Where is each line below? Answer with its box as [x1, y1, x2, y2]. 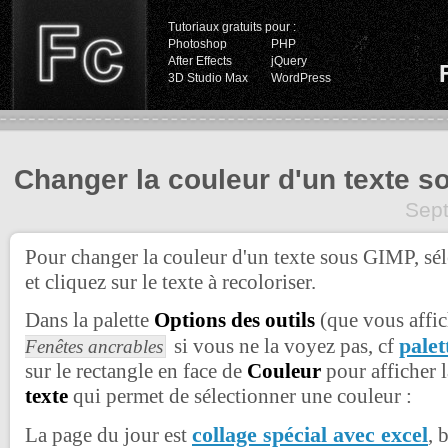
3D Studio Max [168, 71, 248, 85]
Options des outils [154, 308, 315, 332]
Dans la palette [25, 308, 154, 332]
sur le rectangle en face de [25, 359, 247, 383]
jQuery [271, 54, 307, 68]
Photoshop [168, 37, 227, 51]
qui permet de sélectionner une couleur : [73, 384, 412, 408]
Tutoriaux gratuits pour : [168, 20, 296, 34]
